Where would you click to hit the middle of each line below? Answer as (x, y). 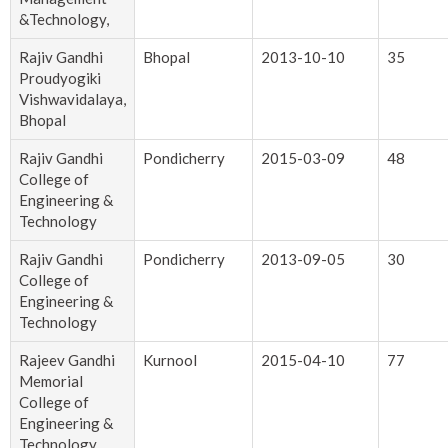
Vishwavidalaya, (72, 99)
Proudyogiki (60, 78)
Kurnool (170, 360)
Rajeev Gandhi (67, 360)
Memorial (51, 381)
